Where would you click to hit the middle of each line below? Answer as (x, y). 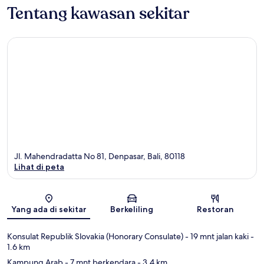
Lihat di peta (39, 167)
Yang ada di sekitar (49, 209)
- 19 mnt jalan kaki (216, 237)
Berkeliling (132, 209)
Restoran (215, 209)
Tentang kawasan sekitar (98, 13)
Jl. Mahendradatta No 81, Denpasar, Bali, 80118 (100, 156)
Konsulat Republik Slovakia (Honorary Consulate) (95, 237)
